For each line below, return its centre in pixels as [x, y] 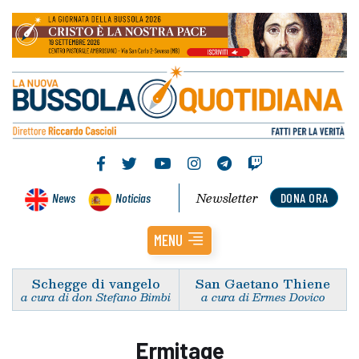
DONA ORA [304, 197]
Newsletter [228, 198]
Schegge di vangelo [96, 283]
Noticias [133, 197]
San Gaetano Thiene [263, 283]
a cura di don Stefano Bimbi [96, 296]
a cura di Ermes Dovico [263, 296]
